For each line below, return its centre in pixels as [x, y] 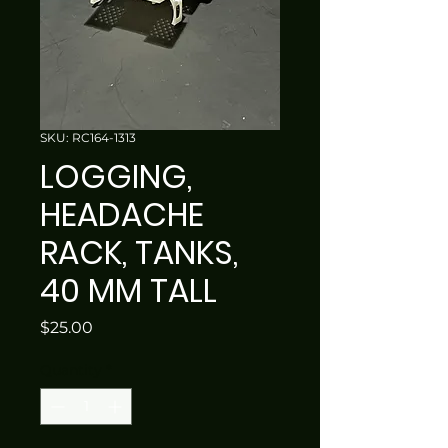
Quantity [71, 370]
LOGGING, [116, 176]
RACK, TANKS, [139, 252]
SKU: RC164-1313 [88, 137]
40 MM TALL [128, 290]
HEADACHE [122, 214]
